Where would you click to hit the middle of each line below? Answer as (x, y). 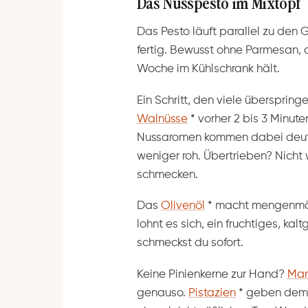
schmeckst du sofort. (190, 243)
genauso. (162, 294)
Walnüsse (162, 119)
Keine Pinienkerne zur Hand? (212, 275)
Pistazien (212, 294)
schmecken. (167, 175)
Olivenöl (183, 206)
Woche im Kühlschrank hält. (208, 69)
